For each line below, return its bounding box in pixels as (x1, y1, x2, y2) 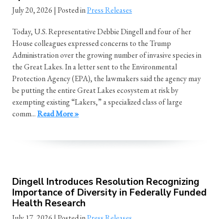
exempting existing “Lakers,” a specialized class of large (12, 97, 182, 108)
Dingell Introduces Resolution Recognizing (12, 175, 199, 189)
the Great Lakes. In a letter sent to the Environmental (12, 62, 177, 72)
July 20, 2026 (12, 5, 52, 16)
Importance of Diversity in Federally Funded (12, 186, 207, 199)
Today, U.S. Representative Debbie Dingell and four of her (12, 26, 191, 37)
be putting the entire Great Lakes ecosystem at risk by (12, 85, 178, 96)
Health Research (12, 197, 86, 210)
